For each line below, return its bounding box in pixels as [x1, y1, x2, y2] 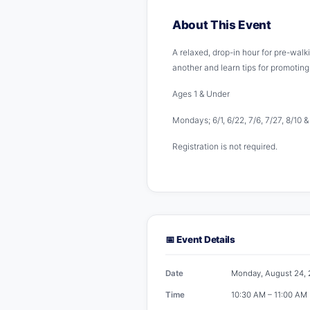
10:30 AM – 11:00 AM [231, 289, 307, 300]
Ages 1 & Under [172, 88, 230, 99]
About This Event [172, 17, 271, 32]
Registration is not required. [172, 140, 277, 152]
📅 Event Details [165, 233, 235, 245]
